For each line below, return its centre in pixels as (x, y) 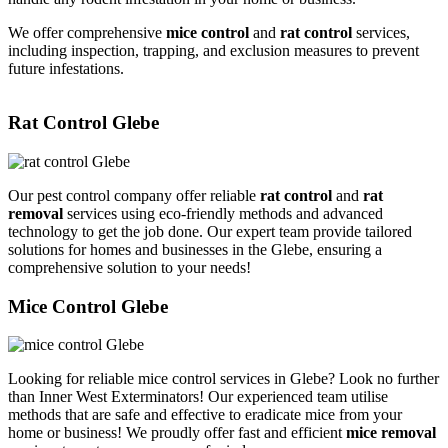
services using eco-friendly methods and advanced (223, 213)
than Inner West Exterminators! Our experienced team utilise (198, 397)
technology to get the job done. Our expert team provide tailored (210, 231)
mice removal (391, 433)
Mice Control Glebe (88, 306)
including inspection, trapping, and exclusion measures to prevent (213, 50)
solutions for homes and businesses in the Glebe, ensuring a (195, 249)
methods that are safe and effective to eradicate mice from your (205, 415)
